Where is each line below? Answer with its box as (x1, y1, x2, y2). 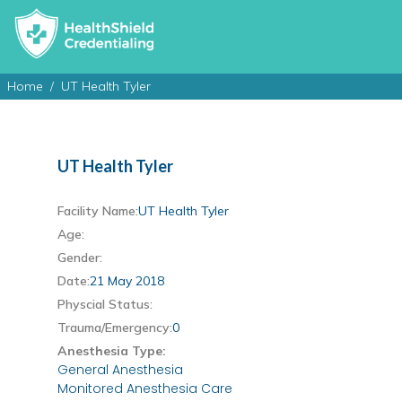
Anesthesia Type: (57, 343, 166, 360)
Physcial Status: (57, 296, 153, 313)
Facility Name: (57, 203, 138, 220)
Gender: (57, 249, 102, 267)
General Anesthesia (57, 361, 183, 380)
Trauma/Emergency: (57, 319, 172, 336)
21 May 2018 (90, 273, 164, 290)
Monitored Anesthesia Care (57, 380, 232, 398)
